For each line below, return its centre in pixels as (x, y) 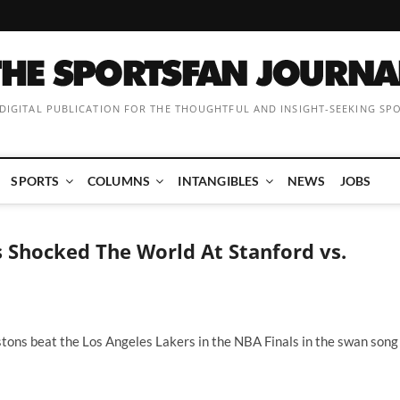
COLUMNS (119, 181)
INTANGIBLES (219, 181)
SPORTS (35, 181)
